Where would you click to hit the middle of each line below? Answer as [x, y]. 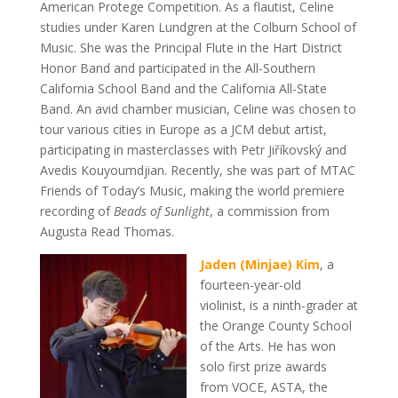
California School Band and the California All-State [183, 89]
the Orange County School [275, 326]
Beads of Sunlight [161, 211]
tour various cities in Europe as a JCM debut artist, [183, 130]
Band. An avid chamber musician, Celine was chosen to [198, 109]
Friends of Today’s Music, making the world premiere [192, 191]
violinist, [223, 306]
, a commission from [269, 211]
